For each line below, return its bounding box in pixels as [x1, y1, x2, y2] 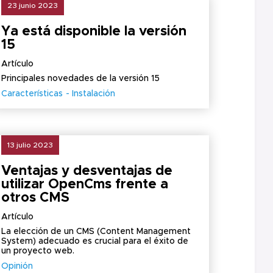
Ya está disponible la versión [1, 25, 187, 38]
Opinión [1, 262, 34, 271]
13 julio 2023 [7, 141, 54, 149]
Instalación [72, 90, 116, 98]
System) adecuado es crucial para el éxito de [1, 237, 189, 246]
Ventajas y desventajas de [1, 165, 173, 178]
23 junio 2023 [7, 2, 58, 9]
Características [1, 90, 63, 98]
